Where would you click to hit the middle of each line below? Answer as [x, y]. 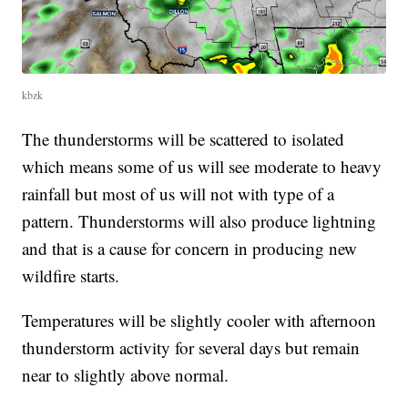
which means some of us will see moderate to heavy [202, 166]
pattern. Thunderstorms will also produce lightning [199, 220]
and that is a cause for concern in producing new [190, 248]
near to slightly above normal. [126, 374]
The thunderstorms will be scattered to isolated [184, 138]
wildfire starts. [71, 275]
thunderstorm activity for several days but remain [191, 347]
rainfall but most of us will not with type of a [178, 193]
